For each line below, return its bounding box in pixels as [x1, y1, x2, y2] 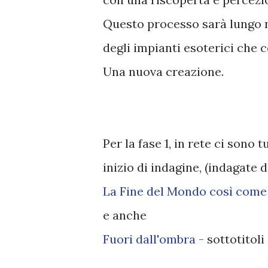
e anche [103, 208, 147, 223]
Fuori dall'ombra [103, 232, 196, 247]
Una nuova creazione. [103, 64, 224, 80]
